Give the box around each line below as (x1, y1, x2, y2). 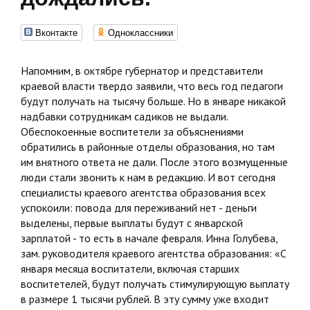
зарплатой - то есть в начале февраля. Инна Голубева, (21, 231, 277, 245)
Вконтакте (35, 26, 77, 39)
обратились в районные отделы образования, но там (21, 140, 275, 154)
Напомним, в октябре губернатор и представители (21, 64, 263, 77)
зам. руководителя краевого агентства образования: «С (21, 246, 286, 260)
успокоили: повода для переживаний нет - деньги (21, 201, 257, 215)
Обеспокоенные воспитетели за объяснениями (21, 125, 244, 138)
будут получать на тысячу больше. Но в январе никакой (21, 94, 286, 108)
